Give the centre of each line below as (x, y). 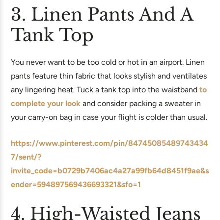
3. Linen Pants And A (102, 14)
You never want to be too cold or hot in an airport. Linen (108, 62)
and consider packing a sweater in (141, 103)
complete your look (46, 103)
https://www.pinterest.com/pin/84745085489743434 (110, 143)
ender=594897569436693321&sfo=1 (76, 184)
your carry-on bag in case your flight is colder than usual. (109, 117)
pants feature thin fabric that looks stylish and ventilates (109, 76)
